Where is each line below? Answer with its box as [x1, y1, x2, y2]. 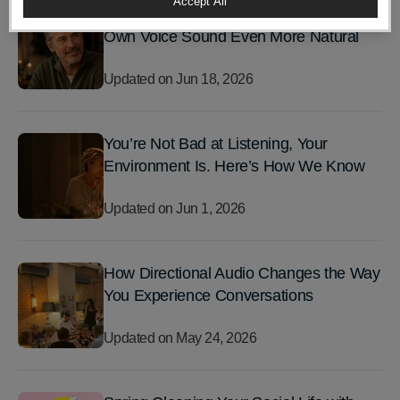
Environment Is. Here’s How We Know [104, 156, 365, 175]
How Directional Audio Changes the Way [104, 263, 380, 282]
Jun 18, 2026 [176, 71, 254, 87]
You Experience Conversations [104, 286, 313, 304]
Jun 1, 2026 [176, 200, 246, 216]
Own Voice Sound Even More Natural [104, 27, 360, 46]
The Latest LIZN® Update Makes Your [104, 4, 364, 23]
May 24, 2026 [176, 329, 257, 346]
